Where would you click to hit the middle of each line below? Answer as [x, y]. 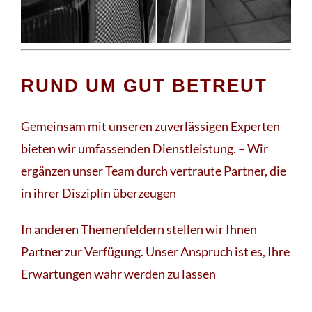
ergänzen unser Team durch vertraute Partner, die [154, 171]
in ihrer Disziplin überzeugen [99, 193]
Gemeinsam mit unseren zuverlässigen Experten [150, 126]
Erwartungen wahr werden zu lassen [118, 274]
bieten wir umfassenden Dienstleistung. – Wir [145, 149]
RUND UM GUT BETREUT [144, 86]
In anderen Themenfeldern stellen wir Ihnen [139, 229]
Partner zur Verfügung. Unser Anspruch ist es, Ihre [155, 252]
